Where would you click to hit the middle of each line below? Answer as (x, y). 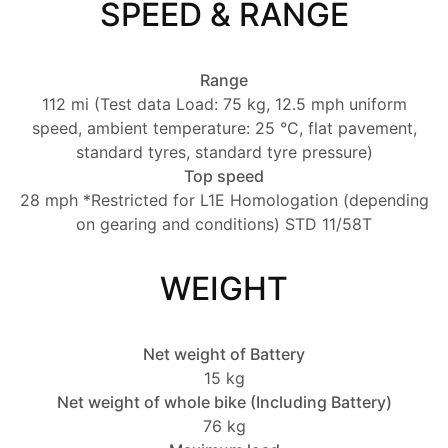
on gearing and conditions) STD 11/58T (224, 224)
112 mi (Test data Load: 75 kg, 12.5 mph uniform (224, 104)
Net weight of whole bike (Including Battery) (224, 402)
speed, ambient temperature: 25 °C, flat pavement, (224, 128)
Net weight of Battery (224, 354)
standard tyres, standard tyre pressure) (224, 152)
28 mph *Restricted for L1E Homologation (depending (224, 200)
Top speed (224, 176)
